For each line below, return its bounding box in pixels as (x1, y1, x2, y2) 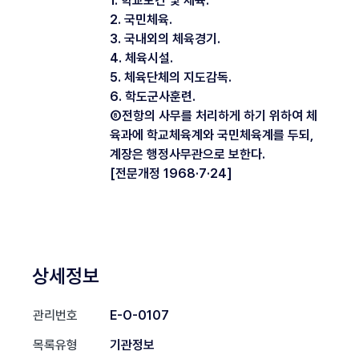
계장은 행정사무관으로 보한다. (110, 146, 265, 162)
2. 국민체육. (110, 11, 172, 27)
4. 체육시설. (110, 50, 173, 66)
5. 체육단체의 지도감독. (110, 69, 232, 85)
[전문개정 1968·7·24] (110, 165, 232, 181)
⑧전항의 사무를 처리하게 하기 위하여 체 (110, 107, 317, 123)
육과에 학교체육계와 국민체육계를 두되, (110, 127, 313, 143)
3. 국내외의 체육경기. (110, 30, 220, 46)
